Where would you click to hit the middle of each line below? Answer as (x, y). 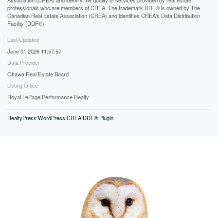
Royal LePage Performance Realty (48, 97)
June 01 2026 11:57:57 (34, 51)
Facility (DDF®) (26, 23)
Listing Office (23, 85)
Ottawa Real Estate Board (38, 74)
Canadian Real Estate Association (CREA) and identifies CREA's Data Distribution (104, 15)
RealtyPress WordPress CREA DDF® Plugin (60, 118)
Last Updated (23, 39)
